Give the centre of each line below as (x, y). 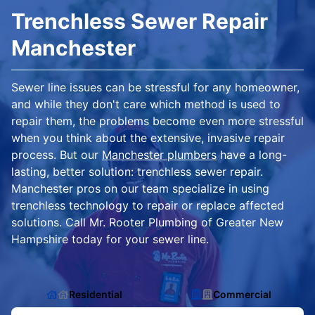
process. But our (57, 155)
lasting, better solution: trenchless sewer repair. (137, 172)
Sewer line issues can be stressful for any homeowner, (155, 87)
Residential (96, 294)
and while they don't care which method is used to (146, 104)
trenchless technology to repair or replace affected (148, 205)
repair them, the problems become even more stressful (157, 121)
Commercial (242, 294)
